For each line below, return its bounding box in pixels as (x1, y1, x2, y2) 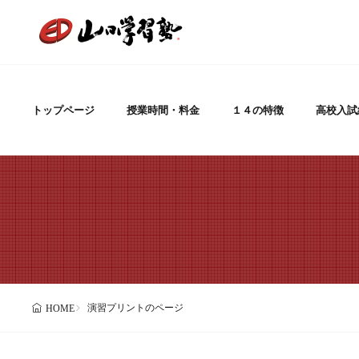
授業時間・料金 (127, 104, 200, 116)
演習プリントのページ (87, 302, 184, 313)
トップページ (32, 104, 95, 116)
